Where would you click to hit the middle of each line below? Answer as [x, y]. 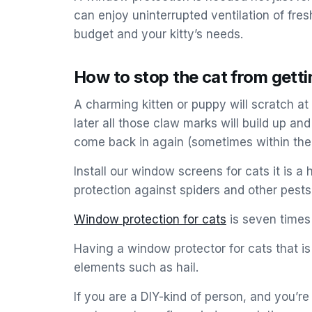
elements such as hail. [136, 267]
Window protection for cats [150, 219]
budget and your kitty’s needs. [158, 34]
